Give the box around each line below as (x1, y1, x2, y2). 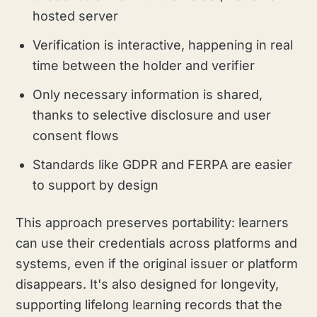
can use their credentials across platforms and (16, 235, 298, 250)
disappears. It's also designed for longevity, (16, 276, 279, 292)
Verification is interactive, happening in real (33, 37, 294, 52)
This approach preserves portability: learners (16, 214, 289, 230)
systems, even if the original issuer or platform (16, 255, 299, 271)
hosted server (33, 8, 119, 23)
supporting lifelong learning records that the (16, 296, 283, 312)
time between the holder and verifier (33, 57, 255, 73)
